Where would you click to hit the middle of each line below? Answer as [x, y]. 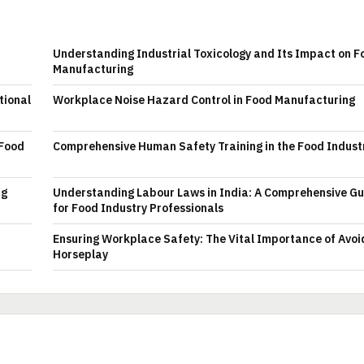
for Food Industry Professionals [138, 208]
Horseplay [80, 254]
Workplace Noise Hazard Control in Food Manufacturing [204, 100]
